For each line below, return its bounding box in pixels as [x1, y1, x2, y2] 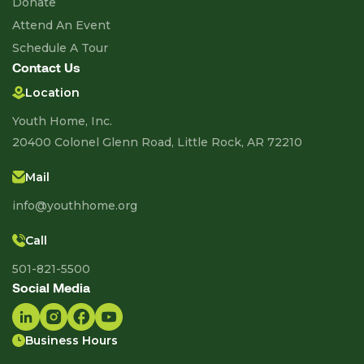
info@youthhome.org [12, 198, 137, 214]
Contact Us [12, 59, 80, 76]
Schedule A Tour [12, 41, 108, 56]
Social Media [12, 279, 90, 296]
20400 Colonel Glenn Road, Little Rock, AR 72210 [12, 135, 302, 150]
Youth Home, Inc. [12, 114, 112, 129]
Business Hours [25, 333, 118, 349]
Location [25, 85, 80, 101]
